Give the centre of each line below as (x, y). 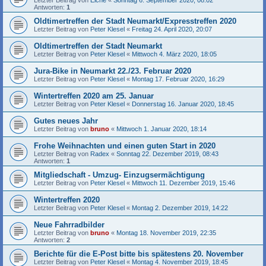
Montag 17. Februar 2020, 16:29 (178, 79)
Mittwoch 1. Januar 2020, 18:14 (161, 129)
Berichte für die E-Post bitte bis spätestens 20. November (139, 254)
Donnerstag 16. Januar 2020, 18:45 (183, 104)
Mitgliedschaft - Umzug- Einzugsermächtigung (119, 175)
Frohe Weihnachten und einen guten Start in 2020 (125, 146)
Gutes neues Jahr (66, 121)
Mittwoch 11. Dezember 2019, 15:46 (183, 183)
